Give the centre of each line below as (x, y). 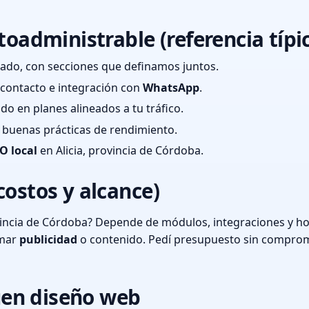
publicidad (48, 240)
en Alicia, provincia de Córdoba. (120, 151)
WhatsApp (171, 87)
